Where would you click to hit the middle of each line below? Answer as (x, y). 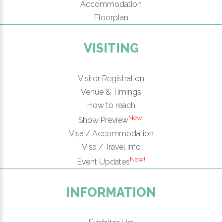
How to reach (111, 105)
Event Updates (103, 162)
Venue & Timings (111, 92)
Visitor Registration (111, 78)
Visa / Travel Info (111, 147)
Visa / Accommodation (111, 133)
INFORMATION (111, 193)
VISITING (111, 48)
